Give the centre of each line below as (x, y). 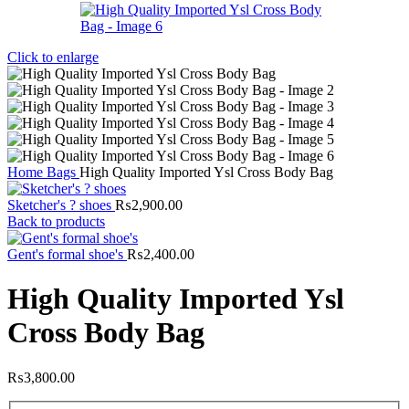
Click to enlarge (53, 57)
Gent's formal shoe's (67, 254)
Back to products (56, 221)
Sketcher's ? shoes (61, 205)
